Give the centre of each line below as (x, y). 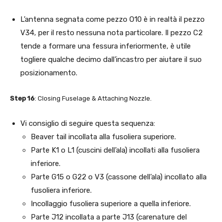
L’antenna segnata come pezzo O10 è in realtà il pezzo (112, 19)
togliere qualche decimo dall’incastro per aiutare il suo (111, 59)
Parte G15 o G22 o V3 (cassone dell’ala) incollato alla (119, 177)
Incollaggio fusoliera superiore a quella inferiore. (111, 203)
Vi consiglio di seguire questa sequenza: (88, 123)
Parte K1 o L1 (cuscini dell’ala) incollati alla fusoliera (115, 150)
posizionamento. (49, 73)
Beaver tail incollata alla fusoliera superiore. (103, 137)
